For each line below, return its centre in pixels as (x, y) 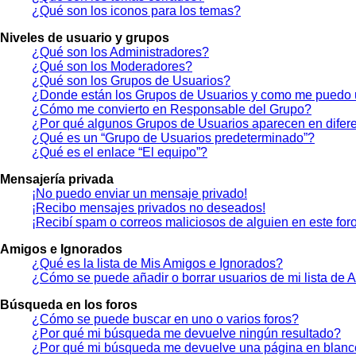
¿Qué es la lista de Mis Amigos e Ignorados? (157, 263)
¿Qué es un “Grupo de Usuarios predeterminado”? (173, 137)
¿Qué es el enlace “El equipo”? (120, 152)
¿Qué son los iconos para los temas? (136, 10)
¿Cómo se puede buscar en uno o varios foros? (165, 319)
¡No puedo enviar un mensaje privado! (139, 193)
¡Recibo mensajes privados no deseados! (149, 207)
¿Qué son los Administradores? (120, 52)
